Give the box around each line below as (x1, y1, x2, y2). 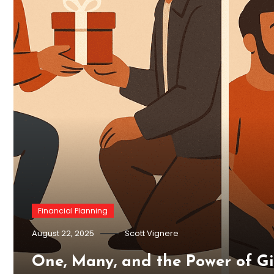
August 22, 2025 (32, 227, 94, 239)
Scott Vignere (125, 227, 179, 239)
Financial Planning (38, 205, 108, 216)
